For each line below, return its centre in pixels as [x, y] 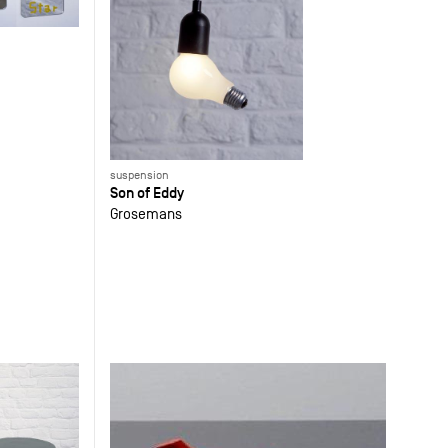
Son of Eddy [147, 193]
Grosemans [146, 214]
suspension [140, 175]
